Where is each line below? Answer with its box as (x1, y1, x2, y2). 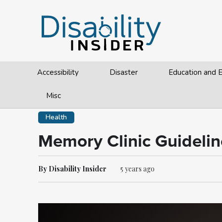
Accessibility (37, 67, 79, 77)
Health (46, 112, 67, 122)
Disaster (110, 67, 138, 77)
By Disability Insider (38, 164, 107, 173)
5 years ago (120, 164, 155, 173)
